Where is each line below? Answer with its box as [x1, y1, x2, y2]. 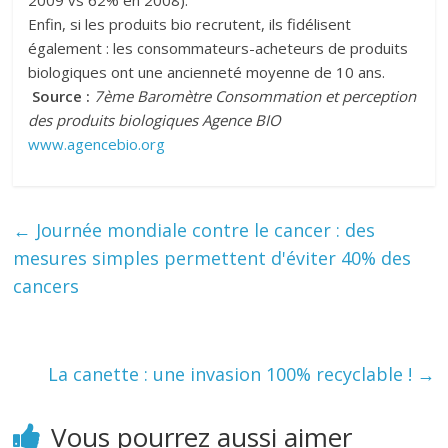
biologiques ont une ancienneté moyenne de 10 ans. [28, 62, 386, 82]
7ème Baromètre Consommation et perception [94, 86, 417, 106]
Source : [28, 86, 91, 106]
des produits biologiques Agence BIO [28, 110, 282, 130]
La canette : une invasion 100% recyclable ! [47, 362, 417, 386]
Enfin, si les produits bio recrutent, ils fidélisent [28, 14, 352, 34]
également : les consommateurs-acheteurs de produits [28, 38, 409, 58]
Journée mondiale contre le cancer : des [31, 218, 376, 242]
